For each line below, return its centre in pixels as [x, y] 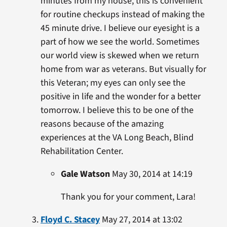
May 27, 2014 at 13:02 [141, 220]
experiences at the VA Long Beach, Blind [117, 138]
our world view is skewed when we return [120, 55]
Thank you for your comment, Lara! [128, 197]
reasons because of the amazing [102, 124]
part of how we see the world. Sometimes [120, 42]
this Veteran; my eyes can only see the [113, 83]
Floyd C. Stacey [70, 220]
